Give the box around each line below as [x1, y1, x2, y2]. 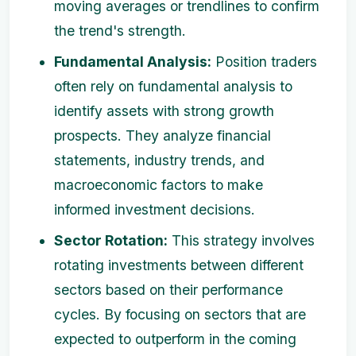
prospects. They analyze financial [54, 127, 271, 144]
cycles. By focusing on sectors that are [54, 306, 306, 323]
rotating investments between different [54, 257, 304, 273]
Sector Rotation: [54, 232, 168, 249]
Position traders [211, 53, 317, 70]
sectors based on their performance [54, 281, 283, 298]
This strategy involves [168, 232, 315, 249]
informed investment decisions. [54, 201, 255, 218]
